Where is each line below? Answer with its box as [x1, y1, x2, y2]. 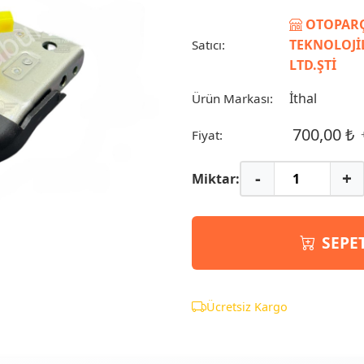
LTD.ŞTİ [289, 55, 336, 74]
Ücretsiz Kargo [206, 298, 288, 314]
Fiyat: [192, 126, 223, 143]
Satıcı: [192, 37, 225, 54]
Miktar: [192, 169, 240, 188]
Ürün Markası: [192, 90, 273, 107]
